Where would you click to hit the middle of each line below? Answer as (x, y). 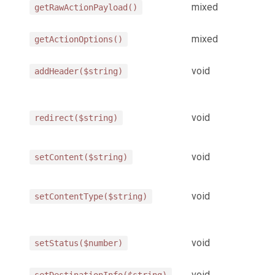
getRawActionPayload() (86, 7)
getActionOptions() (79, 39)
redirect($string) (76, 118)
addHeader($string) (79, 71)
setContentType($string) (91, 196)
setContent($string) (81, 157)
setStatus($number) (79, 243)
